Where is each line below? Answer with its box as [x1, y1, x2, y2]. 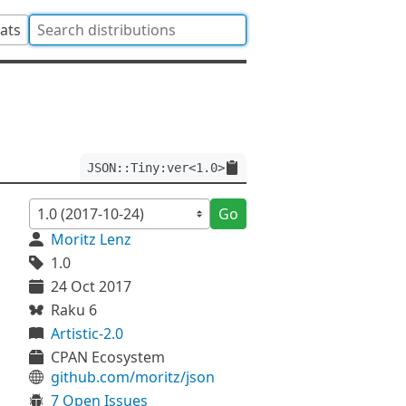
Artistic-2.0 [51, 324, 123, 343]
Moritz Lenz [51, 229, 131, 249]
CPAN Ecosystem [51, 347, 165, 367]
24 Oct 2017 [51, 276, 131, 296]
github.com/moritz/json [51, 367, 215, 387]
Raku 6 [51, 300, 97, 320]
